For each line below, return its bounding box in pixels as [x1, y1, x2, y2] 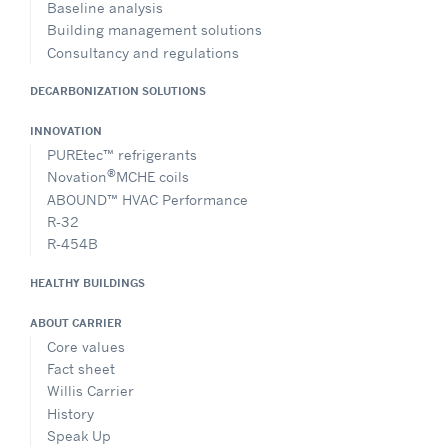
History [47, 404, 94, 422]
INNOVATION [30, 123, 102, 138]
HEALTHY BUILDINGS [30, 275, 145, 290]
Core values [47, 337, 125, 355]
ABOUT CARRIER [30, 315, 122, 330]
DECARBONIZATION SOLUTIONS [30, 83, 206, 98]
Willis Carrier [47, 382, 134, 400]
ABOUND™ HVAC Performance [47, 190, 248, 208]
